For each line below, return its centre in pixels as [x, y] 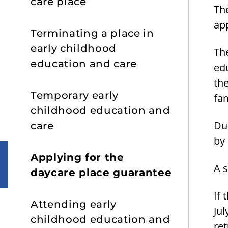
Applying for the [77, 157]
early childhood [74, 48]
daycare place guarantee [101, 173]
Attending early [74, 204]
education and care [84, 64]
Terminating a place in [92, 33]
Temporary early [75, 95]
